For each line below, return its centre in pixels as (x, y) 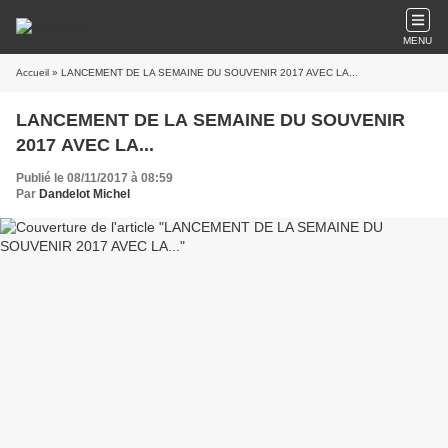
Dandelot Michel (84, 194)
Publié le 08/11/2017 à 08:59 (94, 178)
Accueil (32, 72)
